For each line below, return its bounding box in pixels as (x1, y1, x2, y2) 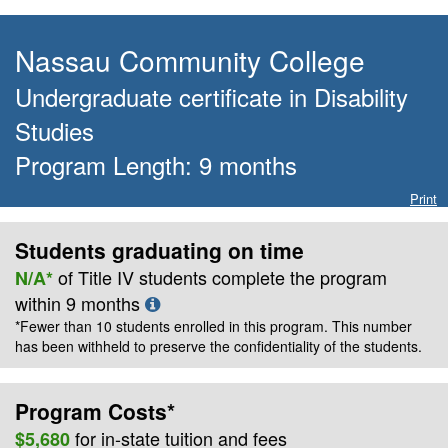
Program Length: (15, 147, 199, 182)
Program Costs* (15, 395, 175, 426)
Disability (314, 79, 408, 114)
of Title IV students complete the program (58, 263, 387, 290)
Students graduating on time (15, 234, 304, 265)
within (15, 289, 66, 316)
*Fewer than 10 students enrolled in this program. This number (15, 315, 412, 336)
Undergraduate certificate (15, 79, 282, 114)
